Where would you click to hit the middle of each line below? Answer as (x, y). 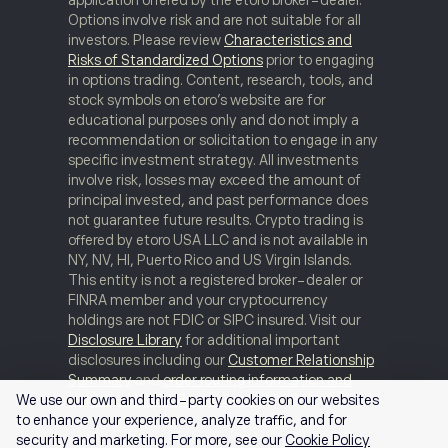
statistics (98, 399)
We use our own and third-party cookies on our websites (197, 400)
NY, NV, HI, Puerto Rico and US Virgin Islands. (210, 259)
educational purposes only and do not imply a (213, 119)
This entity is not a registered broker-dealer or (215, 279)
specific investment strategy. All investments (213, 159)
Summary (100, 379)
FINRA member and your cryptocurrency (198, 299)
